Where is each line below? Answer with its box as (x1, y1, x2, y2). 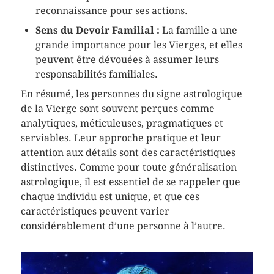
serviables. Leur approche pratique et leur (20, 131, 221, 144)
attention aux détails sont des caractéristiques (20, 146, 235, 158)
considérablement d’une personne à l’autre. (20, 220, 226, 232)
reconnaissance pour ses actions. (35, 4, 188, 17)
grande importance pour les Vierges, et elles (35, 39, 242, 51)
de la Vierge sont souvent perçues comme (20, 102, 215, 114)
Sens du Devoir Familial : (35, 24, 160, 36)
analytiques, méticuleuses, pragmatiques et (20, 117, 223, 129)
